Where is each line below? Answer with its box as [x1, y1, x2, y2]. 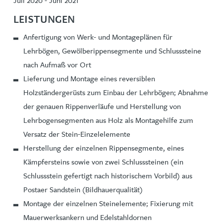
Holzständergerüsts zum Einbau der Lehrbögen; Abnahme [23, 87, 208, 98]
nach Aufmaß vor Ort [23, 59, 91, 70]
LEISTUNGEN [13, 15, 75, 26]
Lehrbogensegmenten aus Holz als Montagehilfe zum [23, 115, 193, 126]
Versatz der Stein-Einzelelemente [23, 129, 130, 140]
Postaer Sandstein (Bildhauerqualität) [23, 184, 143, 195]
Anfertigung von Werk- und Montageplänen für [23, 32, 172, 43]
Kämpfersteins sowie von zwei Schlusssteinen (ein [23, 157, 183, 167]
